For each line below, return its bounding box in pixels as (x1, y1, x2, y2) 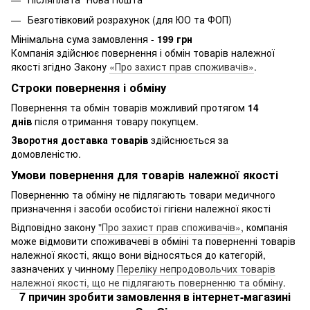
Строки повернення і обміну (11, 79, 166, 95)
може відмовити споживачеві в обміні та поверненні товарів (11, 233, 295, 248)
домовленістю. (11, 146, 81, 161)
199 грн (157, 31, 192, 46)
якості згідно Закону (11, 59, 109, 73)
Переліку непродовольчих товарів (117, 261, 275, 275)
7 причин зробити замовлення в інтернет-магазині (19, 288, 291, 304)
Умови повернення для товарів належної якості (11, 166, 278, 183)
